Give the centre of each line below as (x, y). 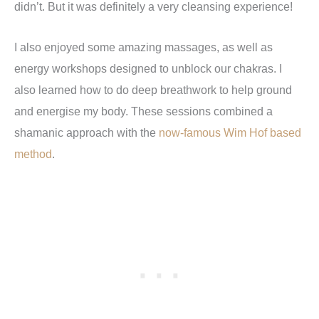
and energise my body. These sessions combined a (143, 111)
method (33, 153)
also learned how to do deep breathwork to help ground (153, 89)
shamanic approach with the (87, 132)
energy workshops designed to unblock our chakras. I (148, 68)
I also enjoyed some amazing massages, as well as (143, 47)
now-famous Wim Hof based (230, 132)
